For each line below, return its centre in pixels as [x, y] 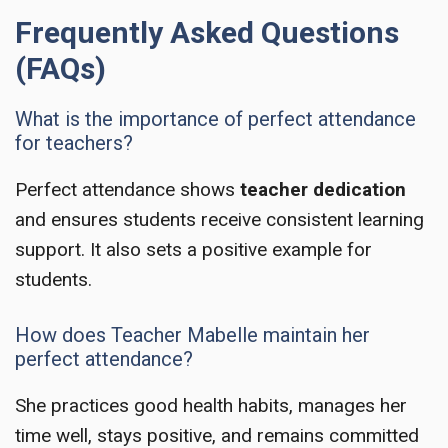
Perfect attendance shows [127, 189]
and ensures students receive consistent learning [219, 219]
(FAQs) [60, 68]
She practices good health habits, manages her [211, 406]
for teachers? [74, 142]
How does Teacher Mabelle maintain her [192, 335]
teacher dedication [323, 189]
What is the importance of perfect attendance [215, 118]
